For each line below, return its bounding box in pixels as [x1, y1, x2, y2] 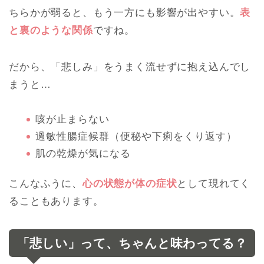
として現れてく [177, 178, 251, 190]
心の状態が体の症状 [82, 178, 177, 190]
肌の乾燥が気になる [35, 148, 131, 160]
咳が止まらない [35, 114, 110, 126]
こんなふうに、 [9, 178, 82, 190]
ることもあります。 [9, 196, 104, 207]
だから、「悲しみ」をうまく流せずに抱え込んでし [9, 61, 251, 73]
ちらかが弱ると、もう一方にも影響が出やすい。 [9, 7, 240, 19]
